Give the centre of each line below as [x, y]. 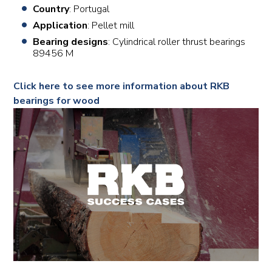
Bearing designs [71, 42]
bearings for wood [57, 101]
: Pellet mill [111, 25]
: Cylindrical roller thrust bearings [177, 42]
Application [60, 25]
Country [51, 9]
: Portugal [90, 9]
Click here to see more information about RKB [122, 86]
